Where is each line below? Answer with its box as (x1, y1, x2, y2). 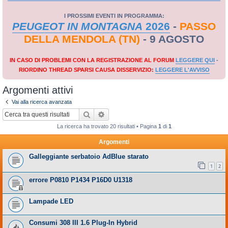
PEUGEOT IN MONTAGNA (12, 20, 142, 33)
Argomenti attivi (3, 84, 73, 96)
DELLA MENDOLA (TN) (24, 33, 140, 45)
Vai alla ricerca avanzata (12, 99, 72, 105)
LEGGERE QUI (176, 57, 215, 63)
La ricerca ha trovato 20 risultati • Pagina (56, 123, 158, 129)
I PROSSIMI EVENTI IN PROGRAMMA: (64, 13, 164, 19)
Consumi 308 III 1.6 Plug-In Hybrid (29, 219, 137, 227)
